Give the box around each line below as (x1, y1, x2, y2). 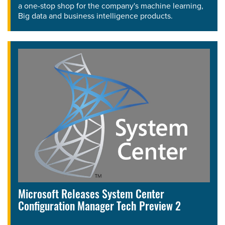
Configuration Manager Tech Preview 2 (18, 201, 181, 213)
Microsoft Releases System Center (18, 189, 164, 201)
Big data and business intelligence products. (18, 10, 173, 22)
